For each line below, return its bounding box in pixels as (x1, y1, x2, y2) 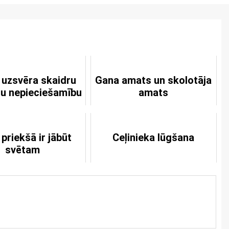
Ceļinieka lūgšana (112, 131, 195, 144)
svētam (5, 144, 40, 156)
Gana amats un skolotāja (95, 74, 212, 86)
